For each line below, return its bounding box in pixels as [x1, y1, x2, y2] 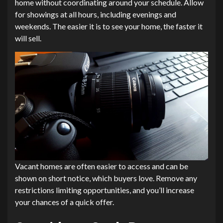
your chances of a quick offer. [15, 197, 114, 207]
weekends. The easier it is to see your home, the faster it [15, 21, 203, 31]
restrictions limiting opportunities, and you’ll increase [15, 185, 194, 195]
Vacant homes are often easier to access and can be [15, 161, 188, 171]
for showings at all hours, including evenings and [15, 9, 176, 19]
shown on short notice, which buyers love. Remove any [15, 173, 197, 183]
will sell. [15, 33, 41, 43]
